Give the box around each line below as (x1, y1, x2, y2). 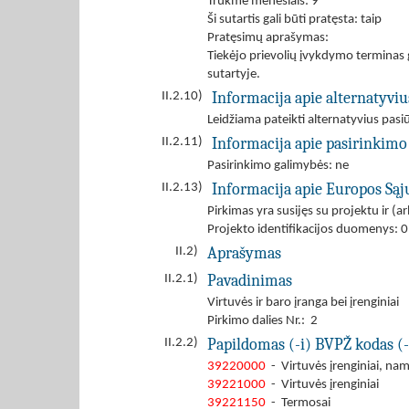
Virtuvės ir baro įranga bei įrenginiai (207, 296, 399, 309)
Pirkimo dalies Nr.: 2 (207, 314, 318, 328)
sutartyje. (207, 68, 260, 81)
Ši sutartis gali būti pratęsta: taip (207, 13, 382, 26)
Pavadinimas (207, 271, 292, 289)
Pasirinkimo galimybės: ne (207, 159, 349, 173)
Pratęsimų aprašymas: (207, 31, 334, 45)
